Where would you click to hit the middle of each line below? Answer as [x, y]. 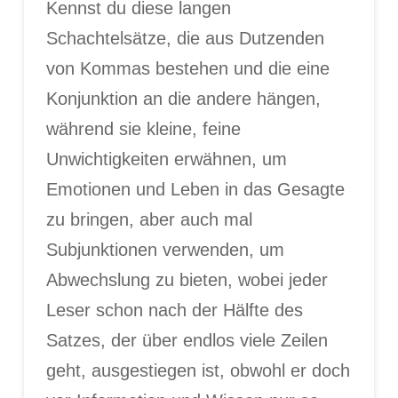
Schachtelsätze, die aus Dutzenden [185, 38]
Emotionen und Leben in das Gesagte [195, 189]
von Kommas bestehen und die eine [187, 68]
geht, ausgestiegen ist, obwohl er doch [198, 370]
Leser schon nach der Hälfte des [174, 310]
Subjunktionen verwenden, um [165, 249]
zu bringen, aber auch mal [149, 219]
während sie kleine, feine [143, 128]
